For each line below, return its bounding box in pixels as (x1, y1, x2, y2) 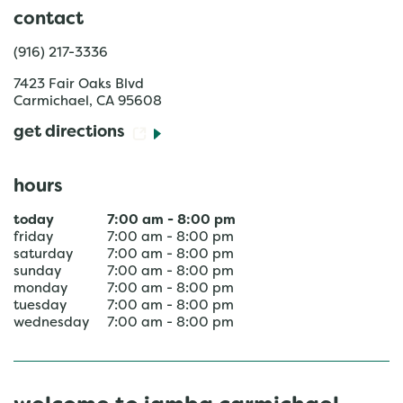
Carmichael (13, 95, 89, 108)
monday (13, 282, 67, 295)
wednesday (13, 317, 89, 329)
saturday (13, 248, 73, 261)
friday (13, 231, 53, 244)
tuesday (13, 300, 67, 312)
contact (13, 12, 84, 28)
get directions (13, 125, 125, 140)
